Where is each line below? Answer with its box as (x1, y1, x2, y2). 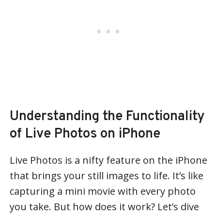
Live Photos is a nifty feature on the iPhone (10, 153, 207, 167)
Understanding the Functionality (10, 108, 205, 125)
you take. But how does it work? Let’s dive (10, 200, 199, 213)
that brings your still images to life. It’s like (10, 169, 203, 182)
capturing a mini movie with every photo (10, 184, 196, 198)
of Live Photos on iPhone (10, 125, 160, 143)
